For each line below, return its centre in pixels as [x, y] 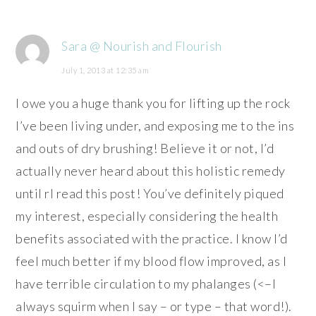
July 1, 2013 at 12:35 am [105, 70]
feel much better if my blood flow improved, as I [151, 261]
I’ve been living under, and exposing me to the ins [155, 125]
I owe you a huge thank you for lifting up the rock [153, 103]
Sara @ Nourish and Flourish [142, 45]
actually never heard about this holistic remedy [151, 170]
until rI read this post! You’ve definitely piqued [150, 193]
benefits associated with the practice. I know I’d [152, 238]
